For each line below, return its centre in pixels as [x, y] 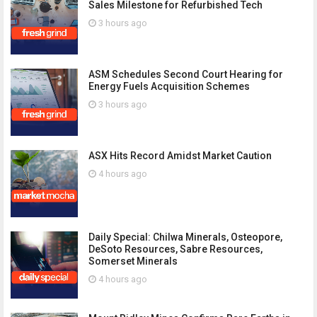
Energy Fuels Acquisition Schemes [169, 86]
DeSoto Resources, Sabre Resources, [175, 249]
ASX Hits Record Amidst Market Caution [180, 156]
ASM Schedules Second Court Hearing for [186, 74]
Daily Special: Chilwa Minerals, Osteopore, [185, 237]
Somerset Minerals [133, 261]
